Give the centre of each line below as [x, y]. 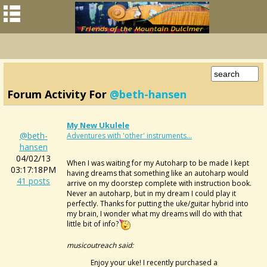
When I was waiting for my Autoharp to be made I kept [158, 163]
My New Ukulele [98, 125]
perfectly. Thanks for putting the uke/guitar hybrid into [158, 204]
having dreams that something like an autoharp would [158, 173]
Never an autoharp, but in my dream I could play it [151, 193]
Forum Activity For [58, 94]
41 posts [33, 181]
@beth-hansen [148, 94]
